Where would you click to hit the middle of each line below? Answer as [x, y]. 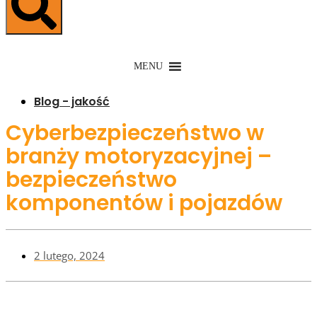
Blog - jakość [72, 102]
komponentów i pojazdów [144, 203]
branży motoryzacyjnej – [139, 157]
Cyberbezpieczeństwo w [135, 133]
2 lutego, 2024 [69, 256]
